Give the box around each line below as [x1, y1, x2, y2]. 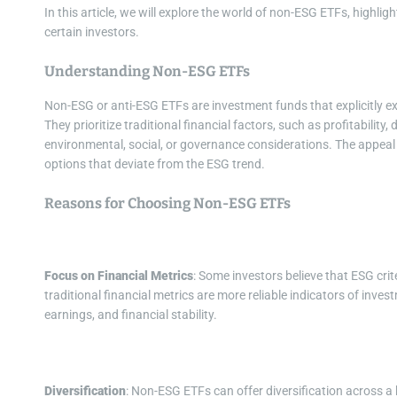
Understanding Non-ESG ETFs [44, 63, 250, 81]
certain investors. [44, 25, 139, 40]
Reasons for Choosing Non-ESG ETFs [44, 195, 291, 213]
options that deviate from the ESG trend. [44, 157, 265, 172]
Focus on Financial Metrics [44, 269, 193, 284]
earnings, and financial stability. [44, 307, 217, 323]
